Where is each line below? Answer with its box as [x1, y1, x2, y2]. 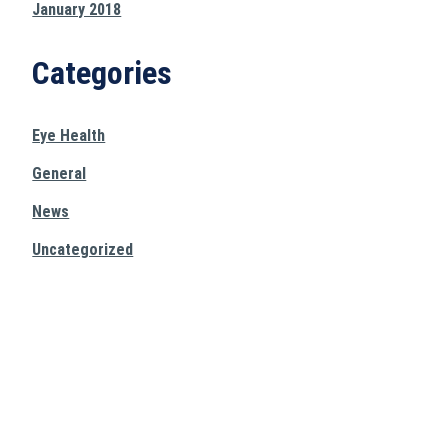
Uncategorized [32, 240, 134, 259]
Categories [32, 54, 173, 92]
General [32, 164, 87, 183]
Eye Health [32, 126, 106, 145]
